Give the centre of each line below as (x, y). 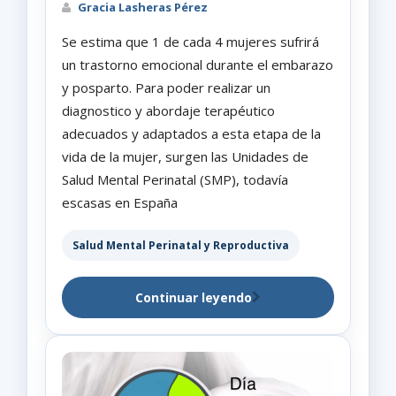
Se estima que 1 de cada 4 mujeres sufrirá (190, 41)
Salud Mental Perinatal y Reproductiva (181, 245)
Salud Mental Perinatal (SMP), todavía (175, 179)
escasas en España (120, 202)
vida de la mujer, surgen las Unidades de (185, 156)
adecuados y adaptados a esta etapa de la (191, 133)
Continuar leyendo (194, 297)
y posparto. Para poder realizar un (166, 87)
